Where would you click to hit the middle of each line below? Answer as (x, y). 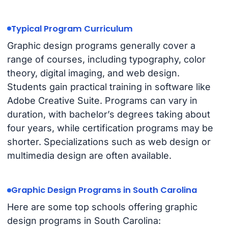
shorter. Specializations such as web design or (109, 142)
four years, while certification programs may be (110, 128)
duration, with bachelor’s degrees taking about (108, 115)
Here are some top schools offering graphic (102, 207)
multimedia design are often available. (89, 156)
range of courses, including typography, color (106, 60)
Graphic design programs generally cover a (101, 46)
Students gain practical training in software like (109, 87)
